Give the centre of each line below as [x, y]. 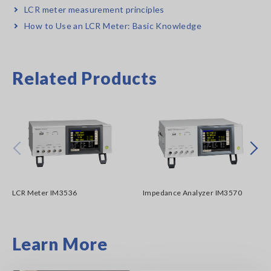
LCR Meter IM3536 [45, 193]
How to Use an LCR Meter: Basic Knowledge [113, 26]
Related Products [85, 78]
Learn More [60, 244]
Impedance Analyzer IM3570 [192, 193]
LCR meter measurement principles [94, 9]
